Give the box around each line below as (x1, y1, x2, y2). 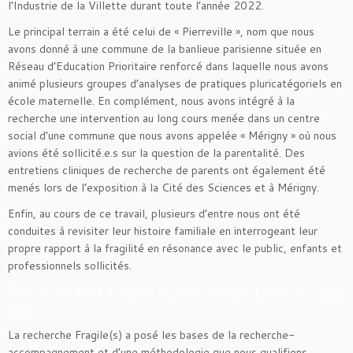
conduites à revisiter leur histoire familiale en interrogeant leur (8, 223, 318, 240)
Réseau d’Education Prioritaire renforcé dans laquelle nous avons (8, 58, 329, 75)
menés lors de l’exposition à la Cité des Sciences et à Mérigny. (8, 180, 319, 196)
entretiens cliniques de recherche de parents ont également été (8, 162, 325, 179)
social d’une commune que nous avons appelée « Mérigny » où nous (8, 128, 336, 144)
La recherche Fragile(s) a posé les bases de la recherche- (8, 327, 295, 344)
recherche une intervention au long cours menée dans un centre (8, 110, 320, 127)
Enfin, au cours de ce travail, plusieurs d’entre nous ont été (8, 206, 300, 222)
